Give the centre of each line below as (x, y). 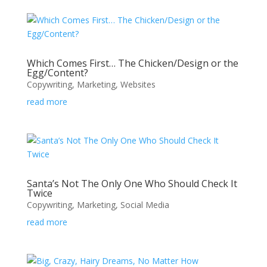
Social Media (145, 205)
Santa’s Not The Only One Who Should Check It (132, 184)
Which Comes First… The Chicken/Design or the (132, 63)
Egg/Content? (57, 73)
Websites (138, 84)
